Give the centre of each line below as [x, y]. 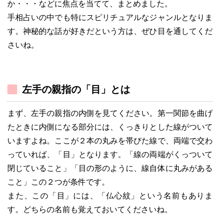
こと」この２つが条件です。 [58, 182]
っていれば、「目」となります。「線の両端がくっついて [110, 154]
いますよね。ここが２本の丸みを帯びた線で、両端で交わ [110, 140]
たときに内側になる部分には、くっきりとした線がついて [110, 127]
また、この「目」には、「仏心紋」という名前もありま [110, 195]
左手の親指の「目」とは [76, 89]
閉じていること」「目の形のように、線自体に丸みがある [110, 168]
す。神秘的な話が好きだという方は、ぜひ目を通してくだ [110, 31]
